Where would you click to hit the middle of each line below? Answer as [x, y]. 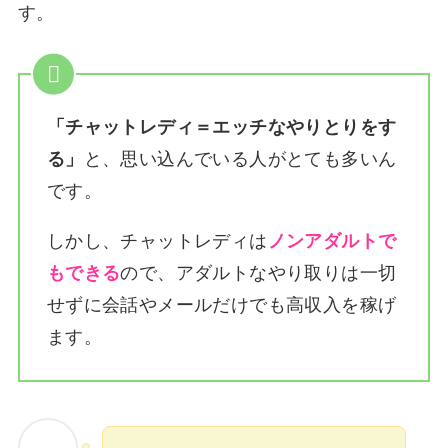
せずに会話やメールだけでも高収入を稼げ [221, 305]
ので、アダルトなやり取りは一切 [258, 273]
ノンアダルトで [332, 241]
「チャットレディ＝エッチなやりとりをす [221, 127]
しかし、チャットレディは [157, 241]
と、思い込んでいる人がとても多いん [240, 159]
